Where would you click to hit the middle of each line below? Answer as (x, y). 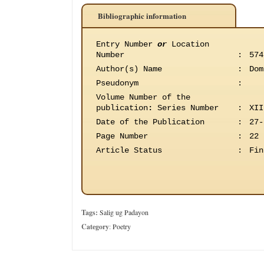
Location (188, 44)
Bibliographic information (142, 16)
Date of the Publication (150, 122)
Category (95, 227)
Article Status (129, 150)
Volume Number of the (143, 97)
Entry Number (127, 44)
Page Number (122, 136)
